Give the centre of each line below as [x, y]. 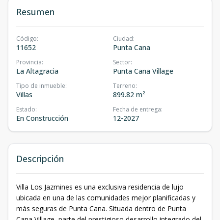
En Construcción [42, 118]
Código [27, 38]
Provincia [29, 62]
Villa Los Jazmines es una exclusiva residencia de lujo [100, 187]
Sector [122, 62]
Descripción [40, 158]
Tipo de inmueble [41, 85]
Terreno [124, 85]
